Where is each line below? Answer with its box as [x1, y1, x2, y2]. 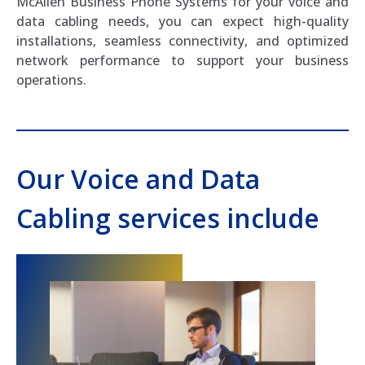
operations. [16, 70, 86, 89]
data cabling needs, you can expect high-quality [16, 11, 349, 30]
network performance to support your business [16, 51, 349, 69]
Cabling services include [16, 200, 319, 236]
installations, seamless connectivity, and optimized [16, 31, 349, 50]
